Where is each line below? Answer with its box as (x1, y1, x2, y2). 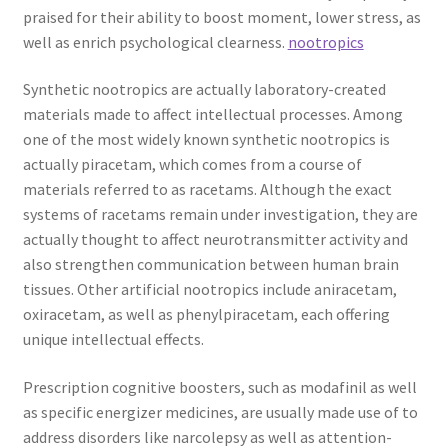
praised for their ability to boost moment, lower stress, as (22, 6, 421, 27)
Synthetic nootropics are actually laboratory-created (22, 79, 386, 100)
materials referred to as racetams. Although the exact (22, 179, 392, 200)
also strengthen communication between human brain (22, 254, 399, 275)
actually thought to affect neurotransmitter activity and (22, 229, 408, 250)
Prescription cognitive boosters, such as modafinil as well (22, 377, 417, 397)
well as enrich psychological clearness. (22, 31, 288, 52)
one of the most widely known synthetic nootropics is (22, 129, 390, 150)
